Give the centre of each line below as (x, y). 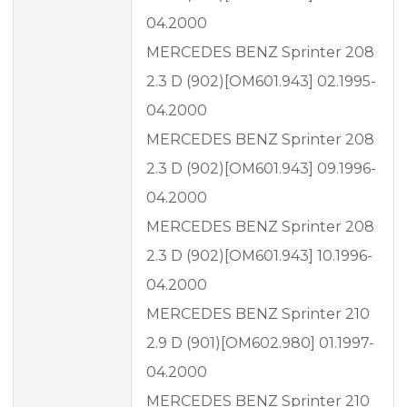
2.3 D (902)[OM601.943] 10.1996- (259, 256)
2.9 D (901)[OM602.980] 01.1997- (260, 343)
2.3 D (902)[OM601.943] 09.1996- (261, 169)
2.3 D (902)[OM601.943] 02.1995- (261, 82)
